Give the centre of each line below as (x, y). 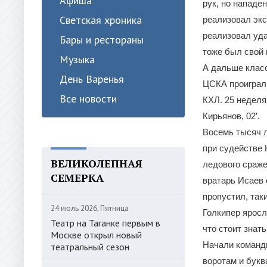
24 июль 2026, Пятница (90, 208)
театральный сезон (90, 247)
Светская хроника (101, 20)
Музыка (77, 59)
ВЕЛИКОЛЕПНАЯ (97, 163)
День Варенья (92, 79)
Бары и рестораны (102, 40)
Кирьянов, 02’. (231, 116)
